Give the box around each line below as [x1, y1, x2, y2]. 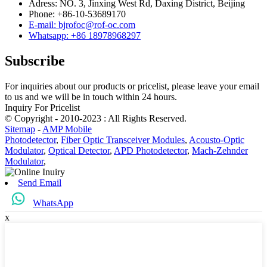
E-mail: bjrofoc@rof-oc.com [29, 19, 135, 30]
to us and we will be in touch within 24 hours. [5, 91, 177, 102]
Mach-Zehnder [192, 145, 248, 156]
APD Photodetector [114, 145, 187, 156]
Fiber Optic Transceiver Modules [61, 134, 185, 145]
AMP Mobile [42, 123, 92, 134]
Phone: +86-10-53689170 [29, 8, 126, 19]
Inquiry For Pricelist [5, 102, 80, 113]
